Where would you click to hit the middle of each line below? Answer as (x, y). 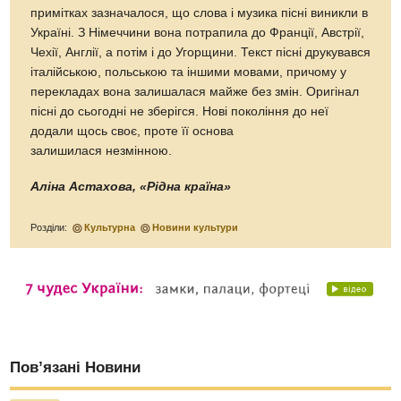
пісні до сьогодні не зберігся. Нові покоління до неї (180, 112)
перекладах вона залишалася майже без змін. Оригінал (195, 92)
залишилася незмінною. (102, 151)
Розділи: (51, 228)
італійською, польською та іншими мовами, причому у (189, 73)
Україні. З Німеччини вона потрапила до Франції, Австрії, (198, 33)
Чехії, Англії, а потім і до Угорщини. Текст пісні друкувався (201, 53)
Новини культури (196, 228)
